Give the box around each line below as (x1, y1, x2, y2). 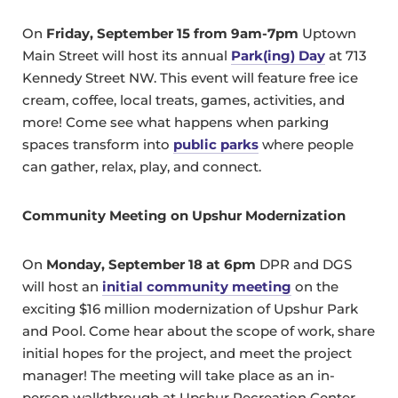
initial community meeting (102, 278, 291, 296)
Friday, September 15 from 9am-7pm (46, 25, 298, 43)
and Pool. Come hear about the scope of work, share (22, 322, 375, 340)
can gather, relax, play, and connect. (22, 158, 261, 176)
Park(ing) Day (231, 47, 325, 65)
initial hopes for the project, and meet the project (22, 345, 352, 362)
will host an (22, 278, 102, 296)
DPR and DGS (256, 256, 352, 274)
